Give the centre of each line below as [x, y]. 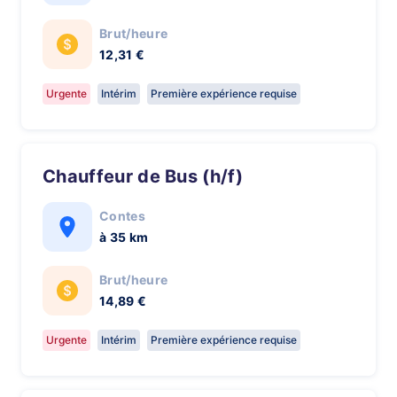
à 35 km [124, 237]
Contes [122, 216]
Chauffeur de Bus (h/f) [150, 176]
